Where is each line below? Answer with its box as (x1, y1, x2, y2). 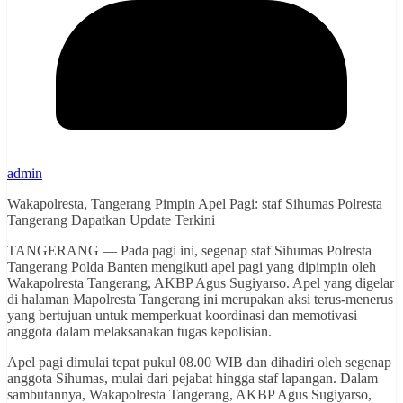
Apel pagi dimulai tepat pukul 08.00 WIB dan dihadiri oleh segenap (7, 354, 391, 370)
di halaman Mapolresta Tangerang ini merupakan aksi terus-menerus (7, 291, 393, 307)
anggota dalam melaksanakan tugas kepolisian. (7, 323, 272, 339)
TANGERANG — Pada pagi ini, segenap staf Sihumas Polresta (7, 242, 372, 258)
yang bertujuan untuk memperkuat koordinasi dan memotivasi (7, 307, 357, 323)
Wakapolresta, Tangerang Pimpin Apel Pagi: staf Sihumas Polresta (7, 195, 382, 211)
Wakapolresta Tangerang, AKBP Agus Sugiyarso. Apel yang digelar (7, 274, 394, 291)
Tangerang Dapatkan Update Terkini (7, 211, 215, 228)
